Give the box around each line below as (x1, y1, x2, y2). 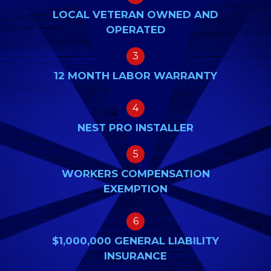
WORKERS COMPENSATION (61, 168, 210, 180)
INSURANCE (104, 250, 167, 262)
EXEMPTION (103, 183, 168, 195)
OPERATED (105, 24, 166, 36)
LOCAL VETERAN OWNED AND (53, 8, 218, 21)
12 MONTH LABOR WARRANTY (54, 70, 217, 82)
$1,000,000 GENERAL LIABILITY (52, 235, 219, 247)
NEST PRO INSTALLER (77, 122, 194, 134)
